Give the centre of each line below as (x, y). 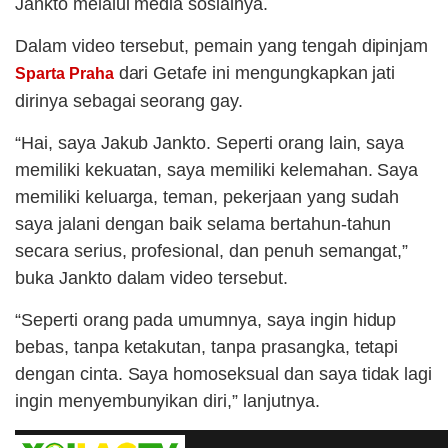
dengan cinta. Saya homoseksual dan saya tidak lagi (224, 374)
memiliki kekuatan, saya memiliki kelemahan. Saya (217, 170)
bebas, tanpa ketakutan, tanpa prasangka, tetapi (207, 347)
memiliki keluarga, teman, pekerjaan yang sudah (207, 197)
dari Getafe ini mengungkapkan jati (254, 73)
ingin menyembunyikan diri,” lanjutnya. (167, 401)
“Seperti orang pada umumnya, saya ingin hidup (206, 320)
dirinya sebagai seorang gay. (129, 101)
